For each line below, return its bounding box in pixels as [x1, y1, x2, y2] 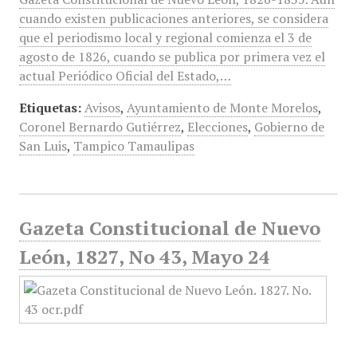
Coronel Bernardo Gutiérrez [18, 118, 181, 135]
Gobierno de [253, 118, 324, 135]
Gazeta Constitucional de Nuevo [18, 215, 320, 241]
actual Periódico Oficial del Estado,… [18, 67, 231, 84]
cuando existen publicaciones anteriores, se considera [18, 10, 328, 27]
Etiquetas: [18, 99, 81, 116]
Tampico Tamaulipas [73, 137, 194, 155]
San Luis [18, 137, 67, 155]
